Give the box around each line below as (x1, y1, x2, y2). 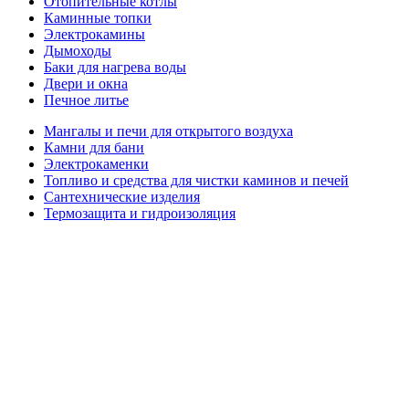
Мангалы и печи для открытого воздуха (44, 122, 293, 139)
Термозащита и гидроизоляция (44, 204, 236, 221)
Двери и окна (44, 75, 128, 91)
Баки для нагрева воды (44, 58, 186, 75)
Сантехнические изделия (44, 188, 200, 204)
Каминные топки (44, 9, 152, 26)
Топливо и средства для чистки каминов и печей (44, 172, 349, 188)
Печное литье (44, 91, 129, 108)
